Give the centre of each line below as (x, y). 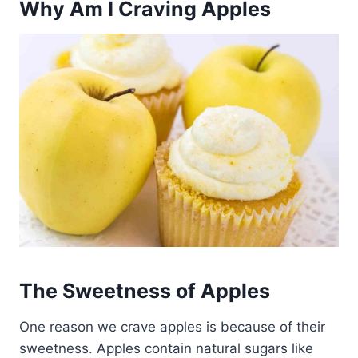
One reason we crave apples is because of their (172, 326)
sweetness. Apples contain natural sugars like (166, 348)
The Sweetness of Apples (145, 291)
